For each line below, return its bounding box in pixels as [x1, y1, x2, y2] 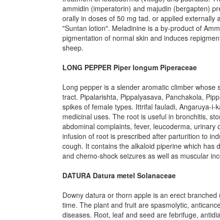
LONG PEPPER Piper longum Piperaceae [62, 62, 197, 72]
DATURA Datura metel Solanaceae [62, 170, 176, 180]
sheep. [62, 43, 83, 53]
